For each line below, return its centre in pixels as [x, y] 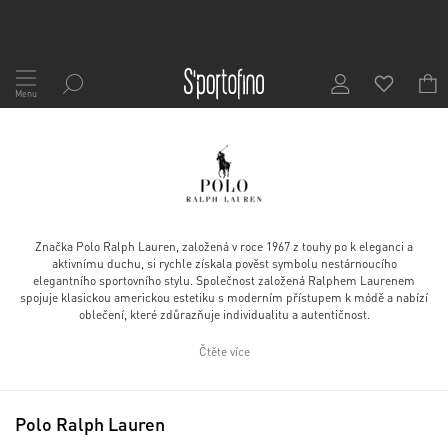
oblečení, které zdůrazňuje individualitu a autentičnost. [224, 314]
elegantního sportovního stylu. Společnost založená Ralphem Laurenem [224, 280]
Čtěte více [224, 351]
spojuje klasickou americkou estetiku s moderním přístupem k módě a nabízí [224, 297]
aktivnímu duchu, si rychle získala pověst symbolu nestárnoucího [224, 263]
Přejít [31, 68]
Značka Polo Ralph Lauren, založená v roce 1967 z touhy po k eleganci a [224, 246]
